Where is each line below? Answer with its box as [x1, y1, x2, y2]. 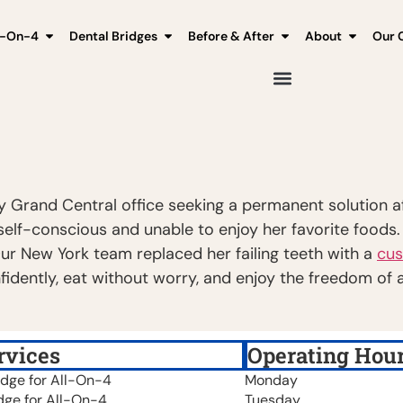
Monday [245, 370, 298, 390]
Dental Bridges [69, 28, 157, 44]
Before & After [188, 28, 274, 44]
